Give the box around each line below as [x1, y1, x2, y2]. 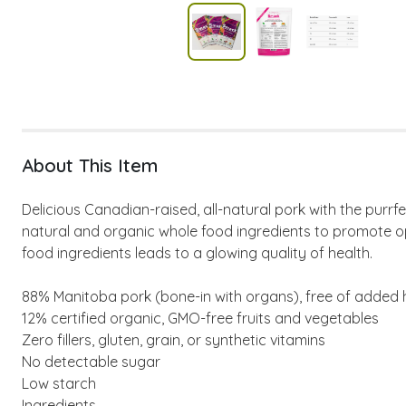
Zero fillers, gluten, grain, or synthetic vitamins [22, 331, 325, 349]
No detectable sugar [22, 353, 160, 371]
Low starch [22, 374, 96, 392]
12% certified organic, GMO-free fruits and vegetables [22, 309, 379, 327]
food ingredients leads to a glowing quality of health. [22, 244, 372, 262]
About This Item [22, 154, 158, 177]
